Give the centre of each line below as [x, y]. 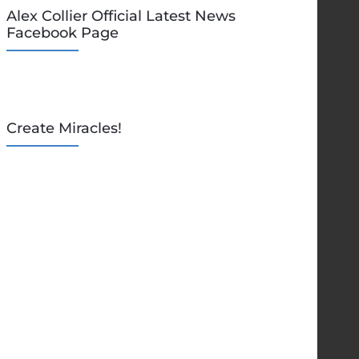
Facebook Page [62, 33]
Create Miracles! [64, 129]
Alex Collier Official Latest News [121, 16]
